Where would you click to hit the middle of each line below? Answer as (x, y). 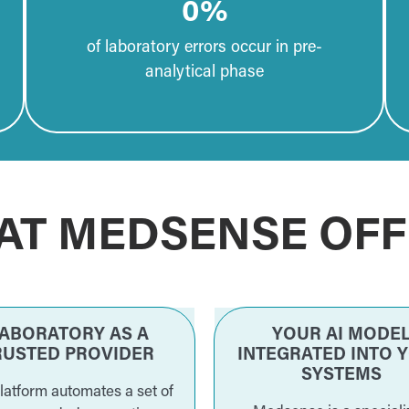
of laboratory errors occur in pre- (204, 48)
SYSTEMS (341, 376)
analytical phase (204, 73)
